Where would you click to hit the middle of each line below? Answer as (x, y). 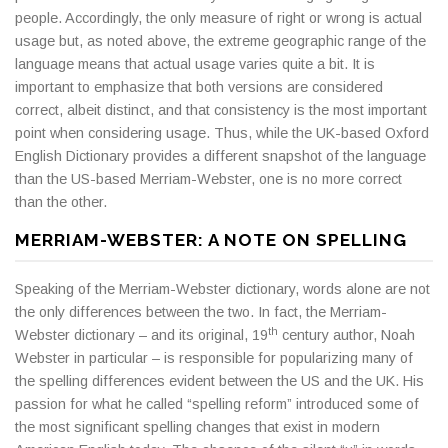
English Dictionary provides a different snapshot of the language (220, 155)
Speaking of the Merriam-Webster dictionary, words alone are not (222, 289)
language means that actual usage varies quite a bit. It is (195, 63)
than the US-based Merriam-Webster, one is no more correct (208, 178)
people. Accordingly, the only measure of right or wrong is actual (218, 17)
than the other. (61, 201)
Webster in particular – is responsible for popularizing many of (214, 358)
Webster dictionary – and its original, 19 (141, 335)
